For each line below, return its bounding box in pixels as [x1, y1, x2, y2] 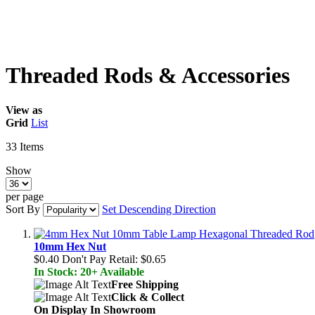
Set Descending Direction [102, 202, 216, 215]
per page [6, 190, 44, 202]
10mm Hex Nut [34, 240, 106, 252]
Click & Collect [111, 290, 184, 303]
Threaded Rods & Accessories [6, 63, 290, 89]
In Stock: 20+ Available [34, 265, 144, 278]
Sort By [6, 202, 40, 215]
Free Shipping [111, 278, 179, 290]
